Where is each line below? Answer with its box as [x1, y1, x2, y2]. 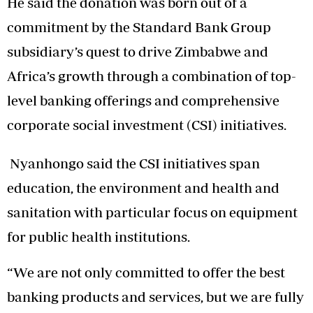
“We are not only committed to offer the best [7, 263, 285, 280]
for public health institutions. [7, 228, 190, 245]
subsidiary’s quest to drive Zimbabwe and [7, 43, 268, 59]
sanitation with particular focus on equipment [7, 203, 298, 220]
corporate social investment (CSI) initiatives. [7, 116, 286, 133]
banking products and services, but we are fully [7, 288, 304, 305]
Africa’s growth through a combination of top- [7, 67, 296, 84]
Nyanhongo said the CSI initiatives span [7, 154, 260, 171]
